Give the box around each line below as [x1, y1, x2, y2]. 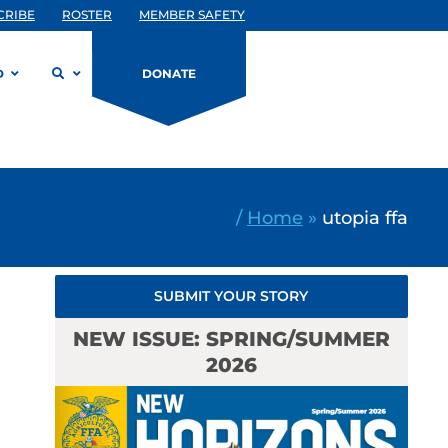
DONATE [142, 66, 196, 81]
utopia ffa [321, 206, 408, 228]
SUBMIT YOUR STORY [154, 287, 309, 305]
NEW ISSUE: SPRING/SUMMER [72, 327, 390, 351]
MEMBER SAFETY [139, 7, 245, 22]
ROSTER [62, 7, 112, 22]
